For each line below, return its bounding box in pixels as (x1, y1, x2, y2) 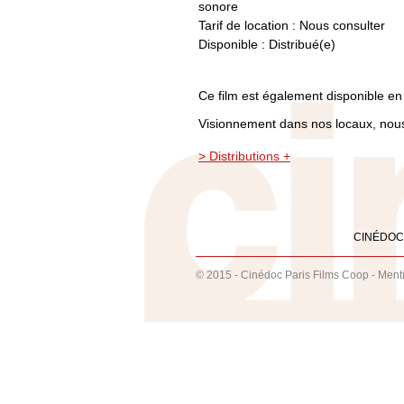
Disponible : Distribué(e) (198, 37, 335, 51)
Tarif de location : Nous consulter (198, 18, 385, 32)
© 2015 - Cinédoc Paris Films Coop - (196, 269, 378, 282)
